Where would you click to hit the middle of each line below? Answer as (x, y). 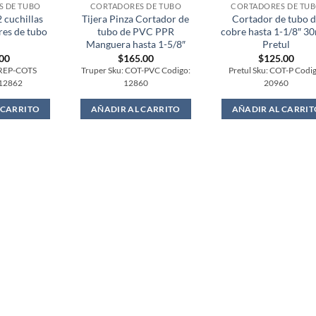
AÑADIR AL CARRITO (135, 109)
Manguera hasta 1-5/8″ (135, 44)
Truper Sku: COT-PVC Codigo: (135, 70)
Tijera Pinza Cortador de (136, 19)
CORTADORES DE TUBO (136, 6)
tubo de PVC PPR (135, 32)
